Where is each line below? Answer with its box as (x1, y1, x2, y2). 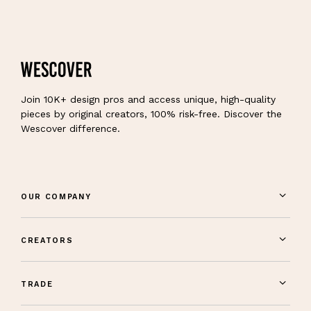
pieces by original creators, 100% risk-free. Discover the (21, 108, 282, 120)
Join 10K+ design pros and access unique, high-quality (21, 94, 276, 106)
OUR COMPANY (21, 192, 92, 202)
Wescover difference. (21, 123, 120, 135)
